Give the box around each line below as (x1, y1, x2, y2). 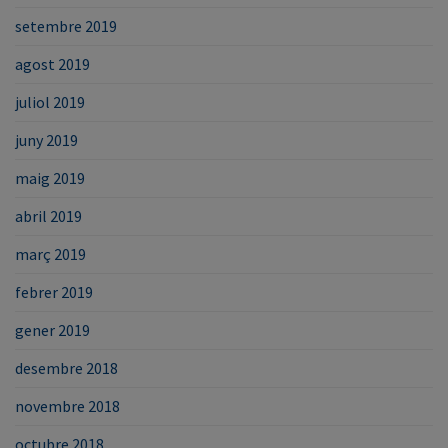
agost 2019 (15, 53, 90, 74)
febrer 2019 (15, 281, 93, 302)
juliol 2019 (15, 91, 85, 112)
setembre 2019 (15, 15, 117, 36)
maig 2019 (15, 167, 85, 188)
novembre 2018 (15, 395, 120, 416)
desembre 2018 (15, 357, 118, 378)
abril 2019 (15, 205, 82, 226)
